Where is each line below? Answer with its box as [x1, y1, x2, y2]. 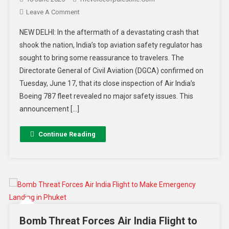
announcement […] [19, 105, 79, 113]
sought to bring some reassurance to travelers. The [19, 54, 184, 62]
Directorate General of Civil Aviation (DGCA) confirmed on [19, 66, 203, 75]
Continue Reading [38, 130, 96, 139]
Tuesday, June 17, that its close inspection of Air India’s [19, 79, 195, 88]
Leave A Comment [26, 8, 80, 16]
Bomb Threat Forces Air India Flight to [19, 215, 197, 227]
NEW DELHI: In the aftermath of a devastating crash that [19, 28, 199, 37]
